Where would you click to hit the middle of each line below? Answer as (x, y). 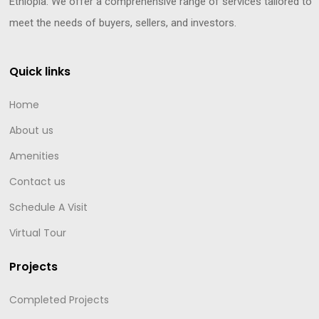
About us (32, 131)
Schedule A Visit (49, 208)
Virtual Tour (38, 233)
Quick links (40, 72)
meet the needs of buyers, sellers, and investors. (123, 23)
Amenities (35, 156)
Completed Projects (59, 300)
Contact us (38, 182)
